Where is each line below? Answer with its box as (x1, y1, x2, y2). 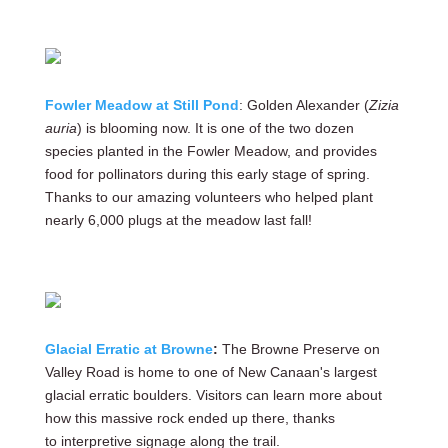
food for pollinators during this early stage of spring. (44, 166, 370, 182)
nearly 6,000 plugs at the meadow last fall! (44, 212, 312, 228)
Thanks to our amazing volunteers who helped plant (44, 189, 373, 205)
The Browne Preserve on (217, 341, 380, 357)
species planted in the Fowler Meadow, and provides (44, 143, 377, 159)
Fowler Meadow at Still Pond (44, 97, 239, 113)
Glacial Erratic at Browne (44, 341, 213, 357)
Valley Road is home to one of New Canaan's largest (44, 364, 377, 380)
